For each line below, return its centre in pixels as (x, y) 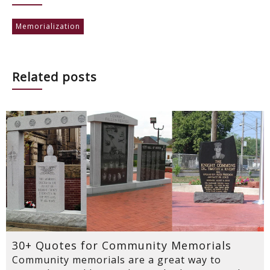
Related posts (55, 77)
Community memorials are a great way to (117, 260)
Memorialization (48, 27)
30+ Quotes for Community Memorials (122, 246)
